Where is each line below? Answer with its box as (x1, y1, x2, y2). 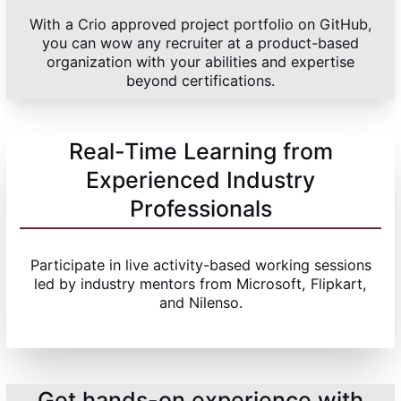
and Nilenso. (158, 294, 243, 312)
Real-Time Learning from (68, 138, 333, 166)
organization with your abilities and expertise (47, 53, 354, 72)
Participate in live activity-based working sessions (30, 256, 371, 275)
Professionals (129, 195, 272, 223)
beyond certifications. (126, 72, 275, 90)
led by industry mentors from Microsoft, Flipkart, (34, 275, 367, 294)
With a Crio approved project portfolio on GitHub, (29, 15, 372, 34)
